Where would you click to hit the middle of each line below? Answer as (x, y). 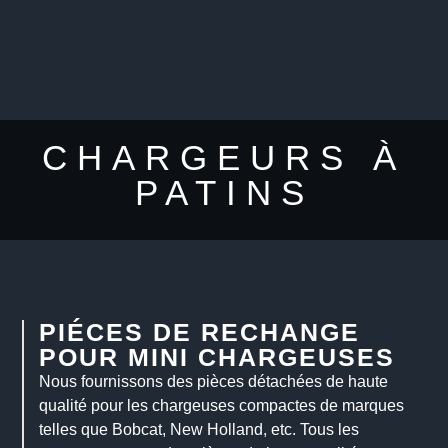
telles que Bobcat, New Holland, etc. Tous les (199, 429)
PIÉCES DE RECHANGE (200, 332)
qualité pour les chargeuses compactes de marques (222, 405)
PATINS (224, 192)
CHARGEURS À (224, 157)
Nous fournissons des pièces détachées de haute (214, 381)
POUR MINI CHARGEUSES (217, 357)
